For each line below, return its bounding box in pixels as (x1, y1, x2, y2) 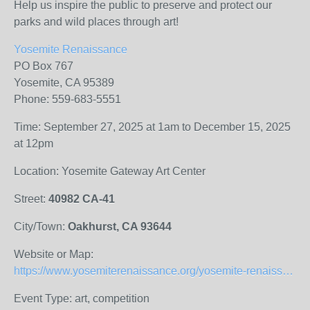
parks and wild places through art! (14, 16, 179, 28)
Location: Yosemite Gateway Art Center (14, 165, 206, 177)
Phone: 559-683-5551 (14, 93, 121, 105)
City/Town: (14, 221, 68, 232)
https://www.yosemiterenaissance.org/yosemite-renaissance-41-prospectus (282, 265, 293, 277)
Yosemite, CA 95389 (14, 77, 114, 89)
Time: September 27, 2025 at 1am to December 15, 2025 (14, 121, 291, 133)
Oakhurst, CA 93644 (68, 221, 172, 232)
